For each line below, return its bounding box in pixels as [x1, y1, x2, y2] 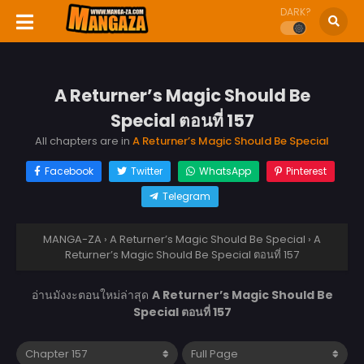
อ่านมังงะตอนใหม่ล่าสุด [31, 286, 152, 303]
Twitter [130, 163, 162, 178]
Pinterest [285, 163, 327, 178]
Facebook [44, 163, 93, 178]
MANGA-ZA [43, 231, 102, 247]
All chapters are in [35, 132, 132, 149]
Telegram [162, 188, 210, 203]
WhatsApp [198, 163, 251, 178]
